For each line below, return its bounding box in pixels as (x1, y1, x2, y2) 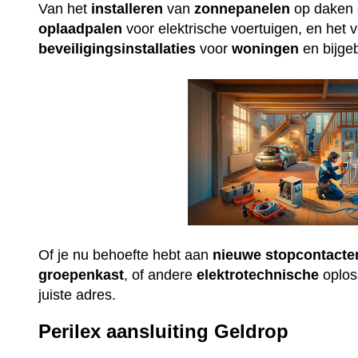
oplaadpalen (38, 20, 123, 37)
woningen (232, 40, 300, 57)
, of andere (124, 266, 197, 283)
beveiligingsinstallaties (38, 40, 197, 57)
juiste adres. (38, 286, 117, 303)
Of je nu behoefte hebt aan (38, 246, 213, 263)
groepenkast (38, 266, 125, 283)
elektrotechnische (197, 266, 320, 283)
